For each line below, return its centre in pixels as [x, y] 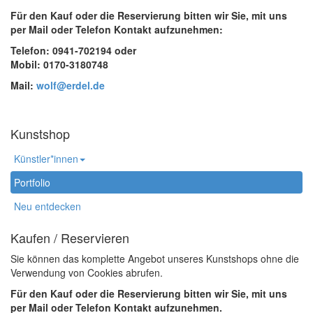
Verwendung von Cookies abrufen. [87, 273]
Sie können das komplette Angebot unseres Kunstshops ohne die [155, 259]
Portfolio [32, 183]
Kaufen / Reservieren [70, 238]
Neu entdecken [48, 206]
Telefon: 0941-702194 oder [73, 51]
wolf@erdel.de [71, 86]
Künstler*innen [46, 159]
